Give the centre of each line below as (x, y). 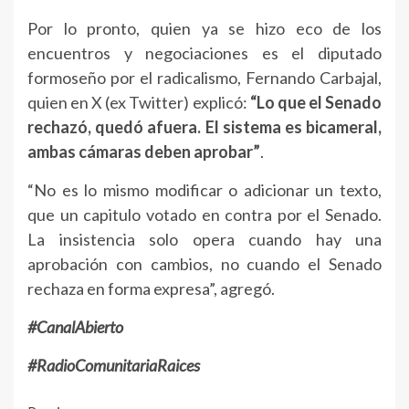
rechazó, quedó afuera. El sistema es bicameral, (204, 127)
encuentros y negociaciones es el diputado (204, 53)
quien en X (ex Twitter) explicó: (139, 103)
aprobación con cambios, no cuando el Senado (204, 264)
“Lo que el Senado (316, 103)
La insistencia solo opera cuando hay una (204, 240)
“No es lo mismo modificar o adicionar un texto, (204, 190)
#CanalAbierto (75, 327)
